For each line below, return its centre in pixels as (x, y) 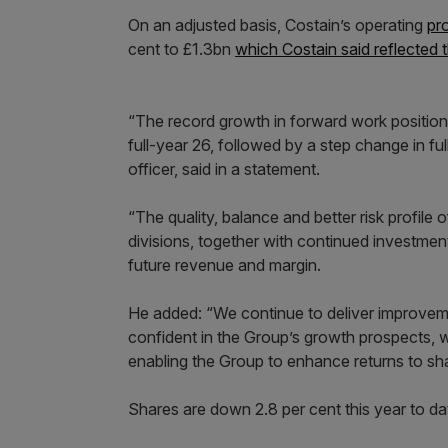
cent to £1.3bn (181, 49)
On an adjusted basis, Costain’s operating (277, 25)
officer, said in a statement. (224, 169)
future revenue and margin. (224, 265)
